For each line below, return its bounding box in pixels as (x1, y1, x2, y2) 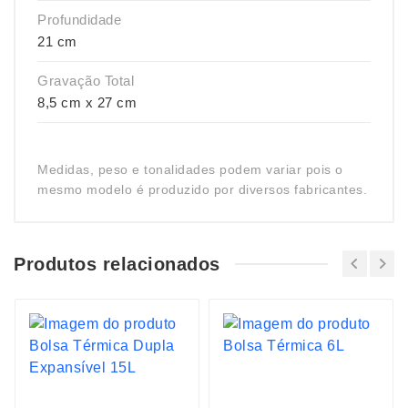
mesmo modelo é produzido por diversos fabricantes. (37, 182, 367, 197)
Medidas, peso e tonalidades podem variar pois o (37, 162, 343, 177)
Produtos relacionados (14, 253, 220, 274)
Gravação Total (37, 73, 134, 88)
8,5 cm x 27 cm (37, 95, 137, 110)
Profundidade (37, 12, 121, 27)
